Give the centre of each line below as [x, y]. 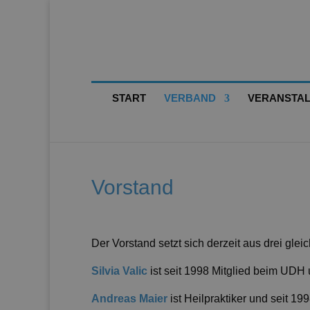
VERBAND [190, 98]
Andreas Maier [131, 299]
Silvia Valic [121, 271]
